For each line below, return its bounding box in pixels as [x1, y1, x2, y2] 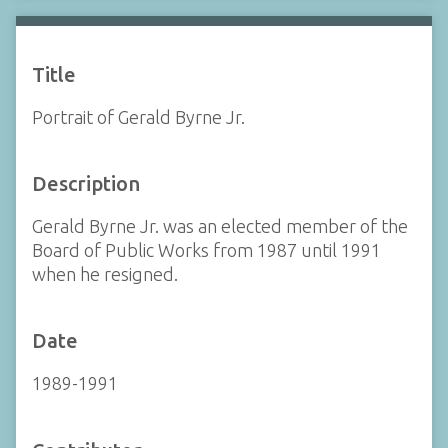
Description [32, 172, 140, 195]
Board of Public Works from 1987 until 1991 [32, 240, 381, 260]
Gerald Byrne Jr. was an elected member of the [32, 216, 408, 236]
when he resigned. [32, 264, 178, 284]
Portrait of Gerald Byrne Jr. [32, 106, 245, 127]
